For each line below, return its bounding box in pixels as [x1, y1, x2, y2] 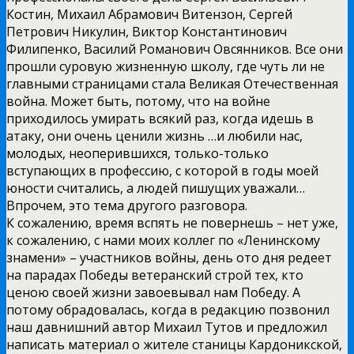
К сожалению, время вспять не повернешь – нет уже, [6, 213, 338, 232]
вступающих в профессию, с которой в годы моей [6, 161, 318, 179]
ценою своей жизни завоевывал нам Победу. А [6, 283, 300, 301]
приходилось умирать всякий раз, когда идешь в [6, 109, 314, 127]
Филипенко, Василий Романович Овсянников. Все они [6, 40, 343, 58]
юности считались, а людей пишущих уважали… [6, 179, 305, 197]
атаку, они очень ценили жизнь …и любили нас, [6, 126, 303, 145]
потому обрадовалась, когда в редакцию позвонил [6, 300, 330, 318]
